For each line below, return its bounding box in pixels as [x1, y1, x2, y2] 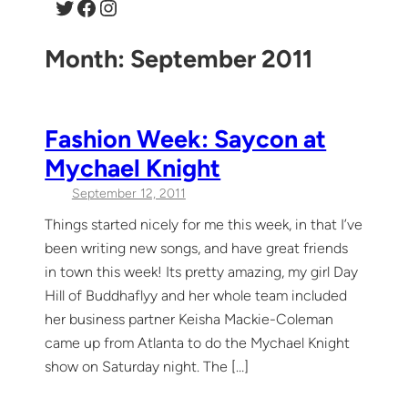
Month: [45, 43, 131, 74]
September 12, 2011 [71, 185, 186, 201]
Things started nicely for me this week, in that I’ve [45, 215, 363, 233]
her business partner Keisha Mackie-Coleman [45, 310, 334, 328]
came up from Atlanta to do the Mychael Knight [45, 333, 351, 352]
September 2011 [130, 43, 313, 74]
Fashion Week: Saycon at [45, 123, 327, 154]
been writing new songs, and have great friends [45, 239, 349, 257]
